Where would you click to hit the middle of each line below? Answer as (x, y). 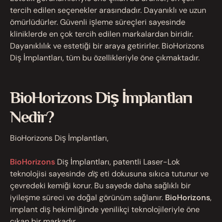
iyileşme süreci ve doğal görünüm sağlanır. (87, 197)
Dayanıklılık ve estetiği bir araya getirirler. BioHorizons (107, 46)
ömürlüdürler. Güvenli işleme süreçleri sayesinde (98, 22)
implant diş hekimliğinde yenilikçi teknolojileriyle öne (105, 209)
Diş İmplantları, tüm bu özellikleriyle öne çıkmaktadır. (105, 58)
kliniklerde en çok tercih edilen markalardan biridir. (102, 34)
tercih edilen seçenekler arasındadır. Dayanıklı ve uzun (108, 10)
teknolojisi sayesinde (49, 174)
